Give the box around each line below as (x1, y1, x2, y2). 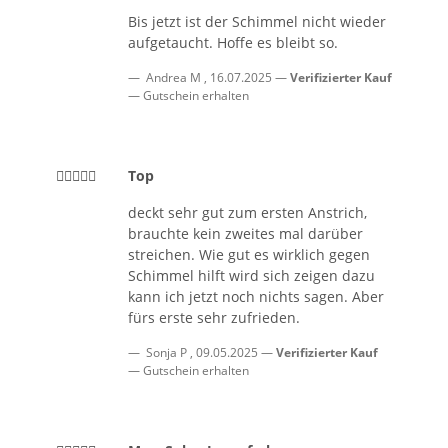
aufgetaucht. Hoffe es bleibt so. (128, 32, 338, 52)
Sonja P (146, 343, 187, 361)
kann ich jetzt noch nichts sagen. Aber (128, 286, 384, 306)
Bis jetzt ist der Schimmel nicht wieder (128, 11, 386, 31)
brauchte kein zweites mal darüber (128, 223, 363, 243)
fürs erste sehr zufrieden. (128, 307, 300, 327)
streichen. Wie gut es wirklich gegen (128, 244, 370, 264)
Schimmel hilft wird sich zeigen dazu (128, 265, 375, 285)
